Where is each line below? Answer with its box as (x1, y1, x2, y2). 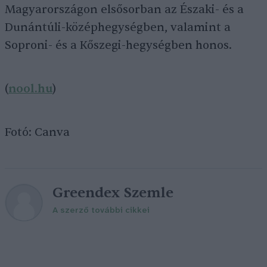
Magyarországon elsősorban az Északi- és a (5, 2, 244, 17)
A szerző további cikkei (52, 206, 150, 215)
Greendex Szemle (52, 184, 173, 202)
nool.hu (8, 82, 52, 96)
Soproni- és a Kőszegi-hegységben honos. (5, 38, 232, 52)
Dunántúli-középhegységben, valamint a (5, 20, 231, 35)
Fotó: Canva (5, 125, 70, 139)
